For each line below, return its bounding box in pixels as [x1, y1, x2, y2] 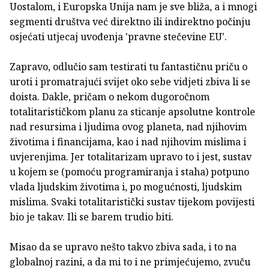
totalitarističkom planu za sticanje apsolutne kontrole [10, 105, 255, 119]
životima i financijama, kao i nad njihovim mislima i [10, 135, 246, 149]
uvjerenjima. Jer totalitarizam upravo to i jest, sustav [10, 150, 252, 164]
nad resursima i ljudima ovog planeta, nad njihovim [10, 120, 247, 134]
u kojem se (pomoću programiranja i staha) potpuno [10, 165, 249, 179]
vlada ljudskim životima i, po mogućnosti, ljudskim [10, 180, 242, 194]
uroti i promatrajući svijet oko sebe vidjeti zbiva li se [10, 75, 250, 89]
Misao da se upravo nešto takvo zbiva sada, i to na [10, 240, 237, 254]
